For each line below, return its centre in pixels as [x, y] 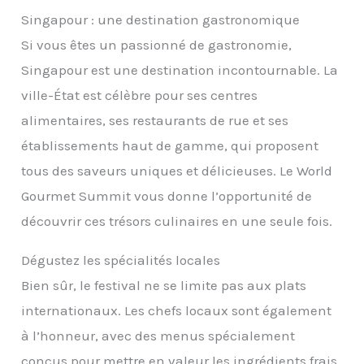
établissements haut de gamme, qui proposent [170, 146]
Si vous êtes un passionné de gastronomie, [157, 45]
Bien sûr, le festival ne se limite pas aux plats [164, 286]
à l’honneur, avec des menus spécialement [158, 336]
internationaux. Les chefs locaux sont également [177, 311]
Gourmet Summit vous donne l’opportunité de [167, 196]
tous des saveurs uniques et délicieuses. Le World [177, 171]
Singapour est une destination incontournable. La [180, 70]
